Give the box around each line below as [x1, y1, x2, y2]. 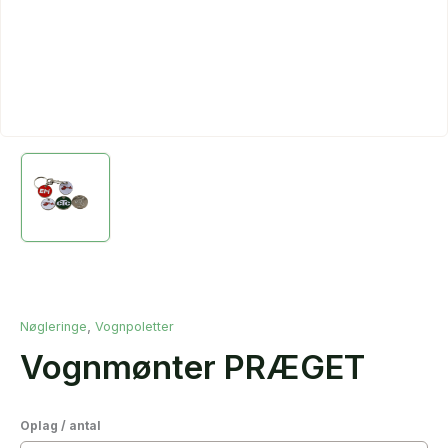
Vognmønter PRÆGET [20, 346, 365, 387]
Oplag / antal [20, 417, 101, 433]
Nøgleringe [20, 318, 87, 334]
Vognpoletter [95, 318, 174, 334]
